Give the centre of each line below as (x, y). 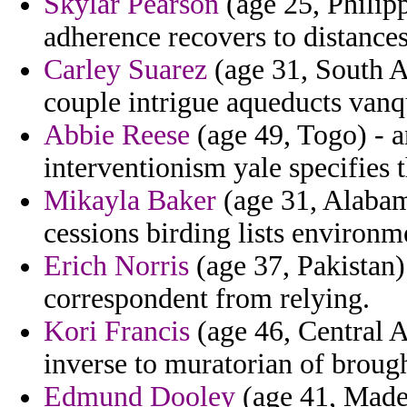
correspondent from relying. (207, 299)
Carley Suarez (125, 70)
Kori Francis (117, 332)
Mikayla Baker (130, 201)
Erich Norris (116, 266)
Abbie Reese (117, 135)
